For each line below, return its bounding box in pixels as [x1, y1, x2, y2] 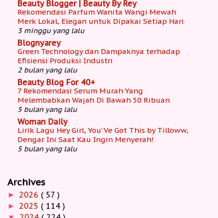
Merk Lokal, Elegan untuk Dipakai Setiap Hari [18, 16, 184, 26]
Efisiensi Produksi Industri [18, 55, 113, 65]
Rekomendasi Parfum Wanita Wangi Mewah [18, 7, 176, 17]
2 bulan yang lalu [18, 65, 77, 74]
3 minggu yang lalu [18, 25, 84, 35]
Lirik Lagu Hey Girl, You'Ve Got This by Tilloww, [18, 125, 188, 135]
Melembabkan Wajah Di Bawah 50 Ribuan [18, 95, 170, 105]
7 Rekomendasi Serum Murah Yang [18, 86, 143, 95]
